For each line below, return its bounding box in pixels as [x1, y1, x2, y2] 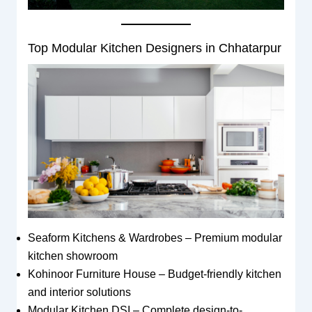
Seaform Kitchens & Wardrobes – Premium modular [27, 232, 282, 244]
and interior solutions [27, 286, 131, 299]
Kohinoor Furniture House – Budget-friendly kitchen [27, 268, 281, 281]
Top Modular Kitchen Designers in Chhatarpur [27, 41, 281, 56]
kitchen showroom [27, 250, 118, 263]
